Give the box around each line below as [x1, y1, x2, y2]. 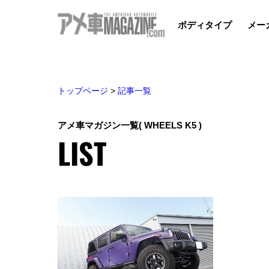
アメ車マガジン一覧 [58, 119, 139, 130]
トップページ [58, 85, 108, 95]
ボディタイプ [178, 19, 232, 30]
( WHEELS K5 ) [139, 119, 202, 130]
